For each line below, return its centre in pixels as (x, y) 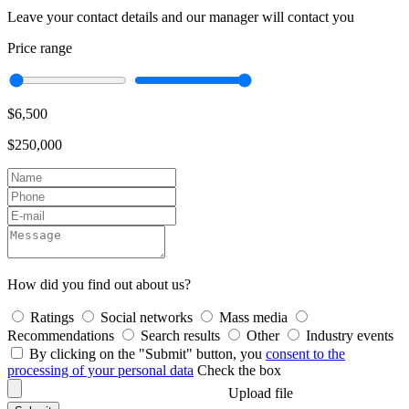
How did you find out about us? (99, 285)
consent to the (305, 354)
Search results (180, 336)
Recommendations (61, 336)
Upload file (261, 393)
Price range (40, 48)
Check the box (239, 371)
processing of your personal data (100, 371)
